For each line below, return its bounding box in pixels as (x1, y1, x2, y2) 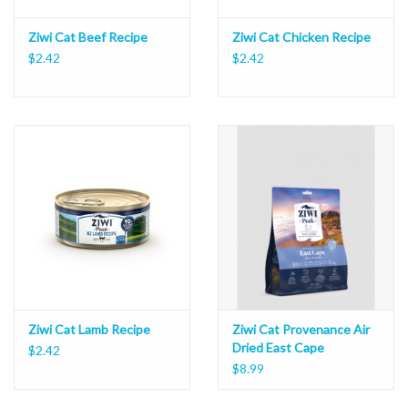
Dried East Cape (232, 339, 324, 355)
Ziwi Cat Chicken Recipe (232, 28, 371, 45)
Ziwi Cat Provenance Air (232, 321, 370, 337)
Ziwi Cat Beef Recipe (28, 28, 148, 45)
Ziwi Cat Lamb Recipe (28, 321, 150, 337)
